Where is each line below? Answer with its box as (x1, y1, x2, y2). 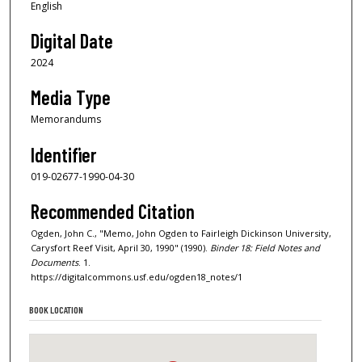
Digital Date (31, 28, 113, 53)
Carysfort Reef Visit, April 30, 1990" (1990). (31, 242, 210, 255)
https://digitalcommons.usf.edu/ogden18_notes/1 (31, 271, 242, 284)
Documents (31, 256, 78, 269)
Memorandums (31, 112, 101, 127)
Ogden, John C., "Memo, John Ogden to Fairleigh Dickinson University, (31, 227, 331, 240)
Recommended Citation (31, 200, 195, 224)
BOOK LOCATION (29, 303, 84, 315)
